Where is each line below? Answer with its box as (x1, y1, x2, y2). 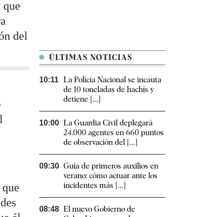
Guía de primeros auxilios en (63, 161, 158, 171)
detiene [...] (63, 94, 101, 104)
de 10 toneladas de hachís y (63, 85, 154, 94)
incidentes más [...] (63, 181, 126, 190)
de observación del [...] (63, 138, 138, 147)
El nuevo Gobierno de (63, 204, 135, 214)
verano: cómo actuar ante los (63, 171, 157, 181)
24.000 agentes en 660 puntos (63, 128, 164, 138)
